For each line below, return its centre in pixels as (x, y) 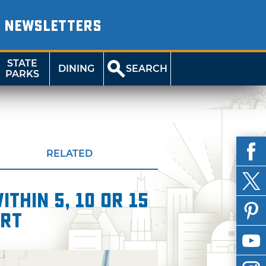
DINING (77, 69)
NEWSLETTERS (53, 26)
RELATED (69, 153)
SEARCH (147, 69)
